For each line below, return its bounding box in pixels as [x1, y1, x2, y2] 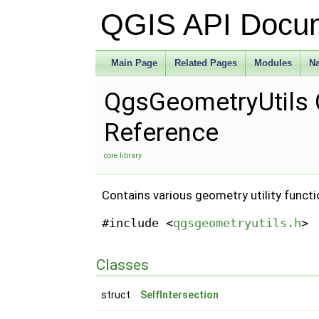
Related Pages [174, 58, 238, 68]
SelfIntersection [140, 289, 219, 301]
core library [104, 151, 142, 160]
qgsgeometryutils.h [172, 215, 301, 230]
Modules [254, 58, 293, 68]
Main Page [111, 58, 158, 68]
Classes [96, 256, 150, 274]
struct [101, 289, 135, 301]
